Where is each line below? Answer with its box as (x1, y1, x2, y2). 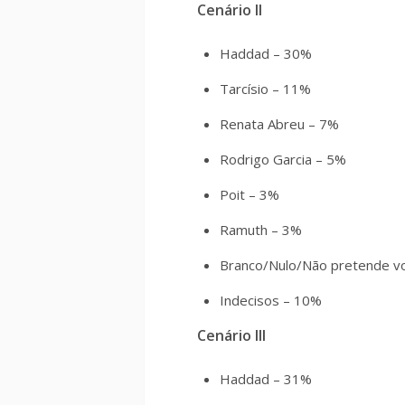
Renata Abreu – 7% (220, 115, 339, 133)
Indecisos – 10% (220, 291, 322, 309)
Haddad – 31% (220, 370, 312, 388)
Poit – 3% (220, 185, 279, 203)
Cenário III (197, 325, 266, 345)
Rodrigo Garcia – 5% (220, 150, 346, 168)
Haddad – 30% (220, 44, 312, 62)
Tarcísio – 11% (220, 80, 311, 98)
